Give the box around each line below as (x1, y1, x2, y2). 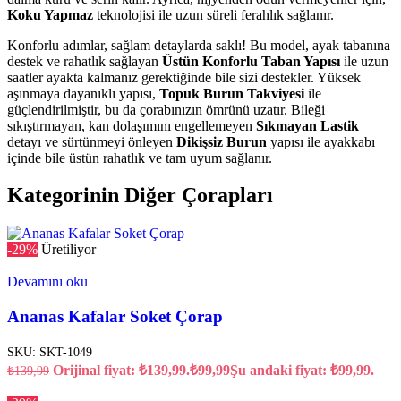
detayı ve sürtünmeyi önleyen (7, 133, 176, 149)
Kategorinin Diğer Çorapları (7, 183, 273, 208)
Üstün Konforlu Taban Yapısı (162, 53, 340, 69)
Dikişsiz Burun (176, 133, 267, 149)
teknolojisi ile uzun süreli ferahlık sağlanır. (93, 6, 334, 22)
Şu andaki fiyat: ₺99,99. (230, 362, 374, 378)
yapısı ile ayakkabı (267, 133, 375, 149)
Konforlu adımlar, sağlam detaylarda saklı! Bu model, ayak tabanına (7, 37, 390, 53)
